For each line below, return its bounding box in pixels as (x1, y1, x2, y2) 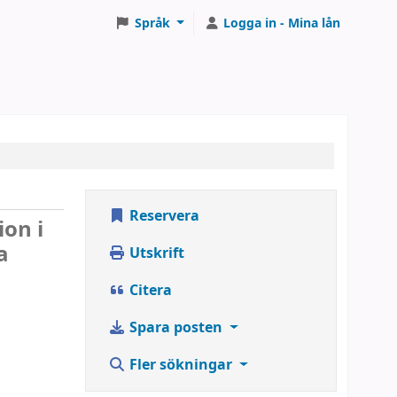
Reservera (126, 206, 199, 228)
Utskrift (126, 243, 184, 265)
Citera (126, 280, 172, 302)
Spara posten (126, 317, 226, 339)
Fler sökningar (126, 354, 236, 377)
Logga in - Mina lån (223, 14, 340, 33)
